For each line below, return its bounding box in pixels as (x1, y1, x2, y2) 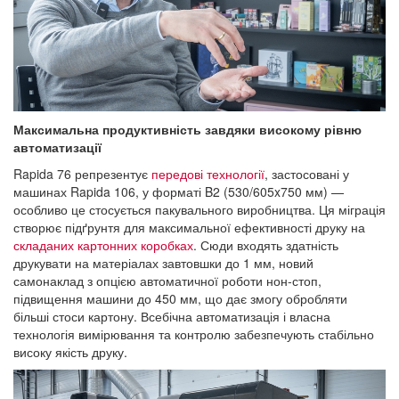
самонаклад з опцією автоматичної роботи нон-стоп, (13, 272, 322, 290)
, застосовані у (265, 165, 349, 183)
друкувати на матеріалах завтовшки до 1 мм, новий (13, 254, 313, 273)
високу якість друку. (13, 343, 127, 362)
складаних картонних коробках (13, 236, 193, 255)
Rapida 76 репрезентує (13, 165, 151, 183)
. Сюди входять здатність (193, 236, 338, 255)
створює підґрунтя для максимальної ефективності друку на (13, 218, 365, 237)
